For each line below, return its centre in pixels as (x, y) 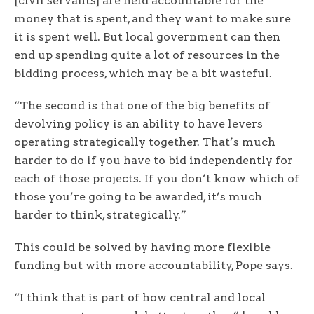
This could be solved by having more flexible (142, 247)
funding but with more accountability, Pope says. (155, 266)
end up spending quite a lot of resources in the (147, 55)
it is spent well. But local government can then (147, 37)
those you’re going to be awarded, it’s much (138, 197)
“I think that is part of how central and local (140, 298)
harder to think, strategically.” (102, 215)
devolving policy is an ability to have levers (138, 124)
